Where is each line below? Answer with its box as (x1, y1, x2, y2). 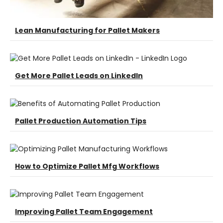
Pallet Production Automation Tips (15, 116, 146, 126)
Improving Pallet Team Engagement (15, 207, 153, 217)
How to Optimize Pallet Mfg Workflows (15, 161, 159, 172)
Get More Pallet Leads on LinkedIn (15, 71, 143, 81)
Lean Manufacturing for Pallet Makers (15, 25, 160, 36)
